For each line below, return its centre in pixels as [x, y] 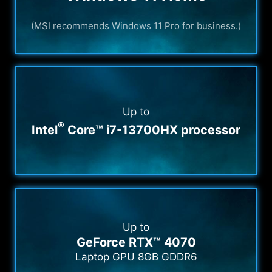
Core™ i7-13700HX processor [152, 130]
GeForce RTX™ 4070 [136, 243]
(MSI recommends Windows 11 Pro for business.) [136, 25]
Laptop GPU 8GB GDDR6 [136, 257]
